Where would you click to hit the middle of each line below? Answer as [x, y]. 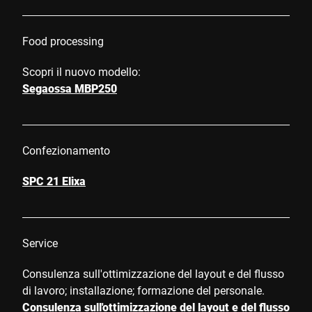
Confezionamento [66, 150]
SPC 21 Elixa [54, 180]
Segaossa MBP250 [70, 88]
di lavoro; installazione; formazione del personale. [143, 290]
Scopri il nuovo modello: [81, 71]
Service [40, 242]
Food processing [63, 40]
